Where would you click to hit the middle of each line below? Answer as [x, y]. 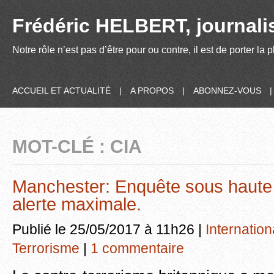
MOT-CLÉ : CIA [77, 146]
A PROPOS [152, 91]
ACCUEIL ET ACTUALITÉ [61, 91]
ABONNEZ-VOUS [227, 91]
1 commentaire [137, 248]
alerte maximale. [77, 204]
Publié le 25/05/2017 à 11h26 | [109, 229]
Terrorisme [46, 248]
